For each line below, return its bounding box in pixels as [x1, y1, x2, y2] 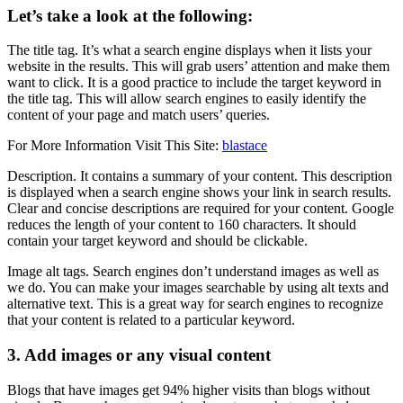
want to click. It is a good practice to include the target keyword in [7, 75, 381, 91]
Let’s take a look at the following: [7, 5, 253, 25]
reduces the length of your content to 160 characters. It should [7, 217, 356, 233]
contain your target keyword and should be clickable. [7, 233, 308, 249]
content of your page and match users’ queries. [7, 107, 270, 123]
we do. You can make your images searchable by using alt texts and [7, 280, 389, 296]
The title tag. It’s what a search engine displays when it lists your [7, 42, 372, 58]
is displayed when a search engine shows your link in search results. [7, 184, 391, 201]
